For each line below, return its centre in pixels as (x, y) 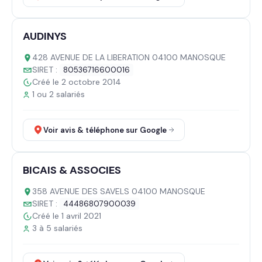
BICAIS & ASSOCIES (72, 170)
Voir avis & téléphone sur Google (105, 130)
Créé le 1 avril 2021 (67, 216)
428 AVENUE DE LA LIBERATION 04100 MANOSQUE (129, 57)
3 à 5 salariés (57, 228)
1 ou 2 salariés (58, 94)
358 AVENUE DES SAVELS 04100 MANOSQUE (119, 191)
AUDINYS (45, 36)
